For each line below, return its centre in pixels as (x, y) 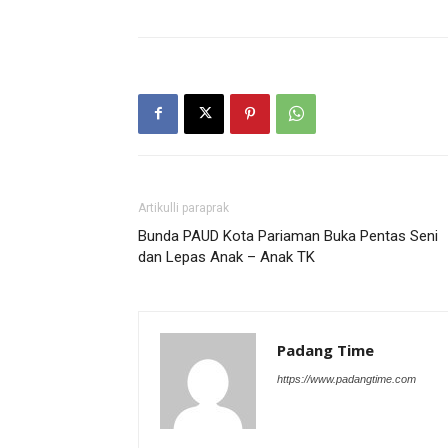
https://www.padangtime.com (346, 378)
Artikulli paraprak (183, 207)
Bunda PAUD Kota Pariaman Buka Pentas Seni (288, 235)
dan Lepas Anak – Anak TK (226, 256)
